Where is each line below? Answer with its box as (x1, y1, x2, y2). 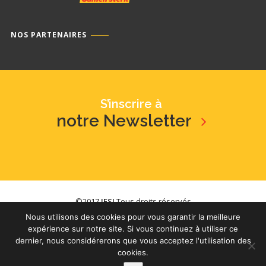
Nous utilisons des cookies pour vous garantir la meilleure (26, 212, 240, 221)
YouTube (106, 213, 138, 224)
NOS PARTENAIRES (11, 29, 87, 40)
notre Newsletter (56, 110, 195, 131)
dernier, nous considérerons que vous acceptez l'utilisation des (15, 236, 251, 245)
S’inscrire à (100, 96, 162, 111)
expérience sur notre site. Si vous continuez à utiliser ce (28, 224, 238, 233)
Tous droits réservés (114, 195, 191, 207)
